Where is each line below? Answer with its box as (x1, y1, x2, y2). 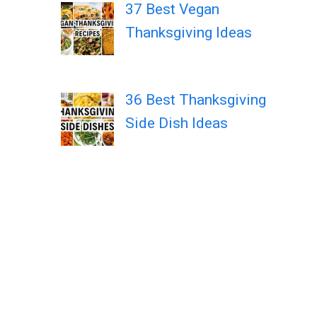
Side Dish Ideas (125, 115, 228, 132)
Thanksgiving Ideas (125, 23, 252, 41)
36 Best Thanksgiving (125, 91, 266, 109)
